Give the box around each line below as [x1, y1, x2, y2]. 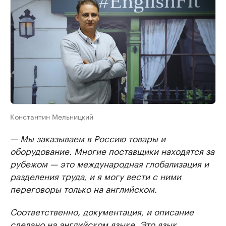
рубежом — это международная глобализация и [10, 156, 209, 169]
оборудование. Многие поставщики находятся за [10, 143, 214, 157]
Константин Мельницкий [10, 110, 93, 122]
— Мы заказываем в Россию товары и [10, 131, 165, 144]
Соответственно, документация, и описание [10, 204, 194, 217]
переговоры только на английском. [10, 181, 157, 195]
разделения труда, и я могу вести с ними [10, 168, 181, 182]
